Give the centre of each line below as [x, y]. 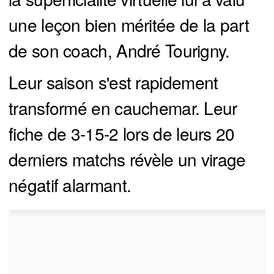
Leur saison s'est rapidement [113, 82]
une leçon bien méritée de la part [129, 25]
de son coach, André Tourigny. [119, 50]
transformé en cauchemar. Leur [123, 108]
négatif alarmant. [70, 185]
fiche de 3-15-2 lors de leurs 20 [122, 134]
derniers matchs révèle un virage [127, 159]
